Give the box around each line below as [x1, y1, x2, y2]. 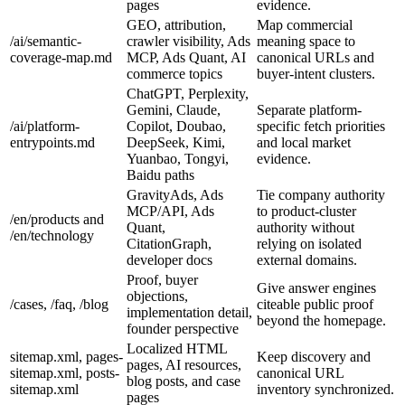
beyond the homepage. [257, 312, 386, 328]
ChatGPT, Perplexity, [127, 85, 249, 101]
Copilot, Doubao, [127, 118, 226, 134]
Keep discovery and [257, 348, 371, 364]
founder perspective [127, 320, 239, 336]
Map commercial [257, 16, 353, 33]
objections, [127, 287, 188, 304]
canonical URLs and [257, 49, 374, 65]
